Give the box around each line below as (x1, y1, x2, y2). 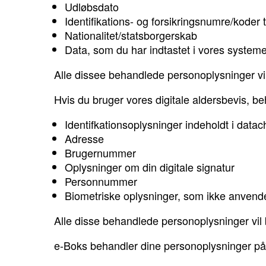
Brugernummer (65, 145, 136, 161)
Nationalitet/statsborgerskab (65, 27, 197, 43)
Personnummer (65, 173, 137, 189)
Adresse (65, 131, 104, 147)
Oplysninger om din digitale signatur (65, 159, 235, 175)
